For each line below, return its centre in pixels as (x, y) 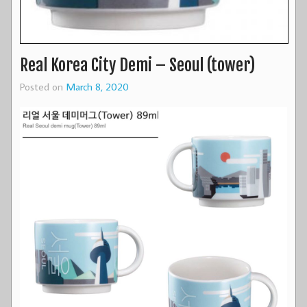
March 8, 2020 (97, 87)
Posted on (43, 87)
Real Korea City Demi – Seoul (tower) (137, 65)
